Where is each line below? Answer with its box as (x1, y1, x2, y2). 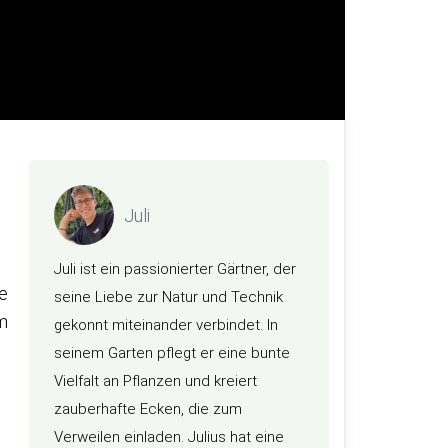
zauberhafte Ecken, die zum (54, 400, 242, 418)
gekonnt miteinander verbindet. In (54, 316, 278, 334)
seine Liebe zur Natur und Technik (54, 288, 283, 306)
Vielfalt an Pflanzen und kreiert (54, 372, 257, 390)
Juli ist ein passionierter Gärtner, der (54, 260, 296, 278)
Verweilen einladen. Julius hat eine (54, 428, 284, 446)
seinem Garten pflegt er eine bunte (54, 344, 290, 362)
